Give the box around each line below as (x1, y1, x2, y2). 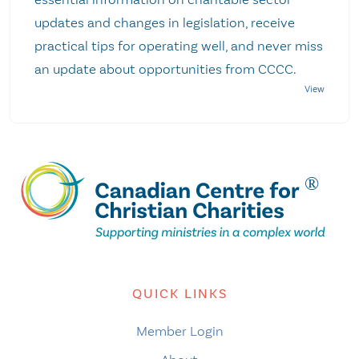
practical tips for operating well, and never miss (34, 38, 323, 54)
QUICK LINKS (131, 285, 228, 303)
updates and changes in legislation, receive (34, 14, 295, 30)
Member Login (135, 323, 224, 340)
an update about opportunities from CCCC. (34, 61, 303, 77)
